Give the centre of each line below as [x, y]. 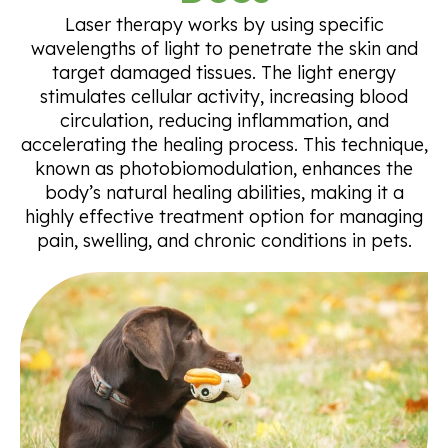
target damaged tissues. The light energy [224, 73]
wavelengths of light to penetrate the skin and [224, 49]
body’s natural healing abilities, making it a [224, 193]
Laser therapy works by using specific [224, 25]
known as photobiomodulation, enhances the [224, 169]
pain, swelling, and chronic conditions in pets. [224, 241]
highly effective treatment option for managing [224, 217]
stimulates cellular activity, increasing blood [224, 97]
